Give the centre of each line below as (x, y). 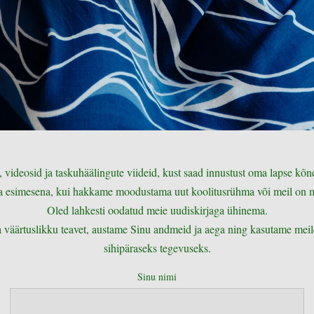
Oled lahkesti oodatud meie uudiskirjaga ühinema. (157, 210)
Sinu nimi (157, 277)
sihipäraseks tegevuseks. (157, 248)
